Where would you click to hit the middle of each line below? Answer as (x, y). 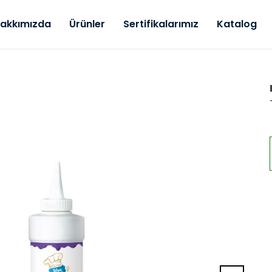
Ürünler (87, 24)
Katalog (236, 24)
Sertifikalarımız (161, 24)
